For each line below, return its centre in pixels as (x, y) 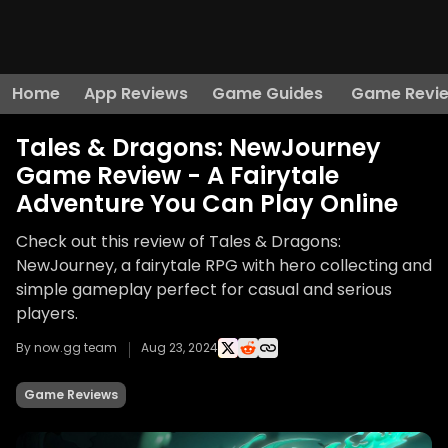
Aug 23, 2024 (179, 347)
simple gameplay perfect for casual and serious (204, 289)
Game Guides (267, 93)
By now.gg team (66, 347)
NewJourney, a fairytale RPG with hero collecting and (224, 265)
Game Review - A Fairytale (177, 175)
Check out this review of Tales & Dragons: (178, 241)
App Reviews (136, 93)
